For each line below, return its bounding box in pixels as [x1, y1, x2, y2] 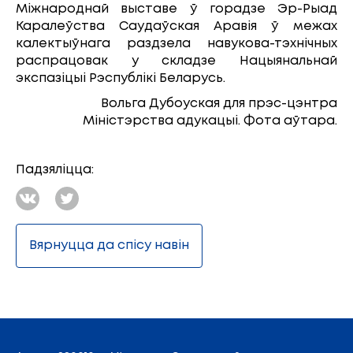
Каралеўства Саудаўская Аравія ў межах [16, 20, 337, 33]
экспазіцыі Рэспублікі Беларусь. [16, 72, 225, 85]
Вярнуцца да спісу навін [29, 240, 189, 252]
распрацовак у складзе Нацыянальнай [16, 55, 337, 68]
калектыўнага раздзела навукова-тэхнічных [16, 38, 337, 50]
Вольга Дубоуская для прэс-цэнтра [101, 98, 337, 110]
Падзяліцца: [16, 164, 94, 176]
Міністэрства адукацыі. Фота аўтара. [83, 115, 337, 128]
